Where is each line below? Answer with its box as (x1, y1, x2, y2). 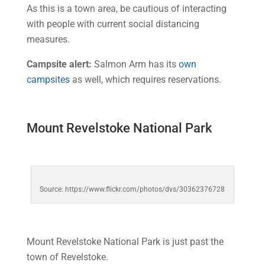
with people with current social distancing (26, 18, 199, 30)
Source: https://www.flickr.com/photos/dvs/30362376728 (40, 185, 225, 193)
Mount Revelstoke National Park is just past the (26, 236, 224, 247)
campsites (26, 74, 70, 85)
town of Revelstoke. (26, 251, 108, 263)
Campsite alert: (26, 59, 92, 70)
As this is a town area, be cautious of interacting (26, 3, 227, 14)
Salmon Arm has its (91, 59, 179, 70)
